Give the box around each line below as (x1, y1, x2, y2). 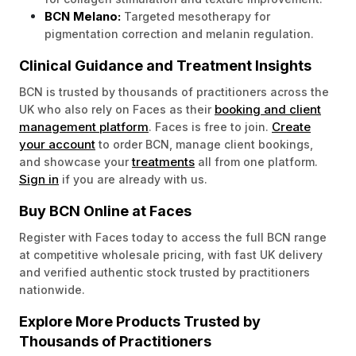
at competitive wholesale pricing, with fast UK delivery (19, 248, 323, 261)
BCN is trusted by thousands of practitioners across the (19, 85, 329, 99)
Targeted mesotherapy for (121, 10, 270, 23)
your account (19, 137, 95, 152)
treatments (132, 154, 195, 169)
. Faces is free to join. (149, 120, 272, 133)
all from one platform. (195, 155, 318, 168)
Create (272, 119, 311, 134)
